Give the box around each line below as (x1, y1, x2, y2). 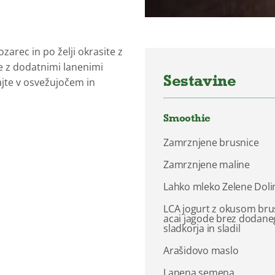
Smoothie (163, 110, 211, 125)
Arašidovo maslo (163, 243, 239, 257)
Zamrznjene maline (163, 157, 250, 171)
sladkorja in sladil (163, 221, 241, 235)
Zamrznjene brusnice (163, 135, 259, 149)
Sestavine (163, 69, 236, 90)
